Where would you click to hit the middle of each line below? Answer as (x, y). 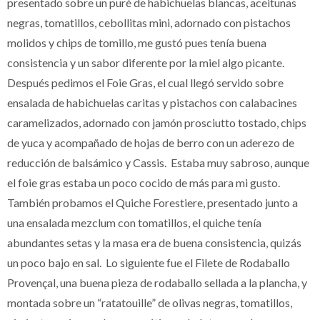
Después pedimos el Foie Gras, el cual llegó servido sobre (145, 83)
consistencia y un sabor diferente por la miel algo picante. (147, 63)
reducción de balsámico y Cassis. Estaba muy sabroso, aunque (158, 163)
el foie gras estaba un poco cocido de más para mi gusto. (145, 183)
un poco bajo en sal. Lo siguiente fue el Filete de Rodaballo (149, 263)
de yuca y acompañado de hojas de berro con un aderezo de (151, 143)
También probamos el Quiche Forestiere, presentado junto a (152, 203)
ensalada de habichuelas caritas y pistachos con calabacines (152, 103)
